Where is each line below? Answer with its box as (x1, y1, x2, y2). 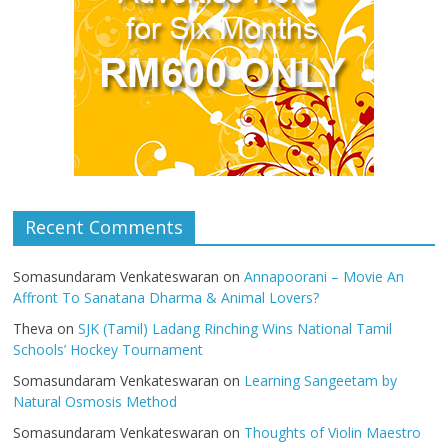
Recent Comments (25, 215, 184, 240)
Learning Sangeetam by (244, 371, 398, 391)
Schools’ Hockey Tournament (13, 340, 204, 360)
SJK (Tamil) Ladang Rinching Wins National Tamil (78, 319, 393, 339)
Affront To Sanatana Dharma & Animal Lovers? (13, 288, 320, 308)
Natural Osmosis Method (13, 392, 178, 412)
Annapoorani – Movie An (244, 267, 405, 287)
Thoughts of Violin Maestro (244, 423, 422, 443)
